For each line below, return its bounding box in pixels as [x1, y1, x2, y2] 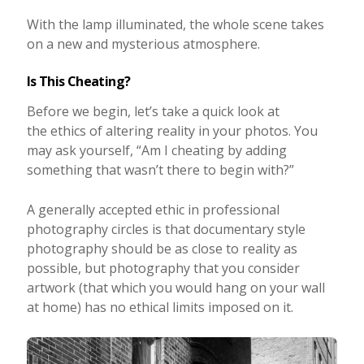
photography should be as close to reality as [26, 240, 297, 258]
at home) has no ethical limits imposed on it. [26, 298, 293, 317]
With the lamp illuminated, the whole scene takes [26, 15, 324, 34]
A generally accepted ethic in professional [26, 201, 279, 219]
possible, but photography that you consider [26, 259, 300, 278]
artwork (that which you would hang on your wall [26, 279, 325, 297]
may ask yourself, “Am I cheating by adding [26, 141, 287, 160]
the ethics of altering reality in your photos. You [26, 122, 318, 141]
